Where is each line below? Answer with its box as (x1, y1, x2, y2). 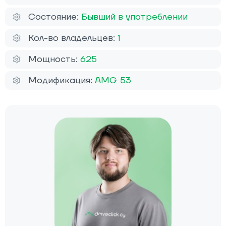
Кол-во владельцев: (28, 32, 118, 44)
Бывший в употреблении (81, 11, 188, 23)
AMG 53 (95, 74, 131, 86)
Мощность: (28, 53, 80, 65)
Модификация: (28, 74, 95, 86)
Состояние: (28, 11, 81, 23)
